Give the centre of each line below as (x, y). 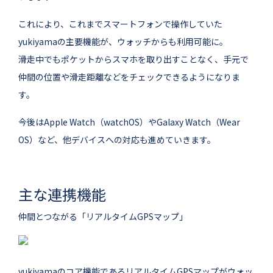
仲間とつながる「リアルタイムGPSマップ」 (103, 217)
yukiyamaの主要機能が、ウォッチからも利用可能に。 (123, 42)
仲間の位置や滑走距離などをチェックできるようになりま (129, 77)
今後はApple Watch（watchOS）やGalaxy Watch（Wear (129, 122)
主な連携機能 (62, 194)
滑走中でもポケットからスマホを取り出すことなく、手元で (133, 59)
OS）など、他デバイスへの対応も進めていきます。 (117, 140)
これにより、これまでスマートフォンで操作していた (120, 24)
